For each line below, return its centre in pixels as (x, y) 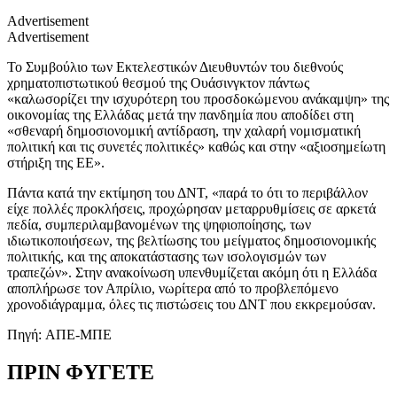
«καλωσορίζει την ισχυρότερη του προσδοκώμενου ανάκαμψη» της (198, 98)
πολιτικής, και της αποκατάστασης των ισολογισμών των (167, 256)
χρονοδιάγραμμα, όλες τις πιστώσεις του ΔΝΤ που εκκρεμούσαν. (191, 304)
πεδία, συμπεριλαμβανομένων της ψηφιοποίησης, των (159, 224)
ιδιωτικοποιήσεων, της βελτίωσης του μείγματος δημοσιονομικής (191, 240)
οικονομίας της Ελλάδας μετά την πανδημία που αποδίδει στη (180, 114)
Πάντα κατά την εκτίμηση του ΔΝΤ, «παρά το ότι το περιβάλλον (187, 192)
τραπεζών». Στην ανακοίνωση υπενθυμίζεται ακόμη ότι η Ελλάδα (192, 272)
